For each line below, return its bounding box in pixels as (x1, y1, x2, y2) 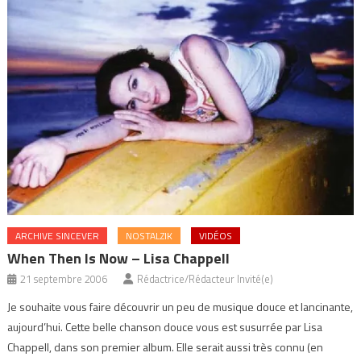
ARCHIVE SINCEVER (15, 228, 100, 244)
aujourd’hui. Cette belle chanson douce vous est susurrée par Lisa (7, 318, 323, 336)
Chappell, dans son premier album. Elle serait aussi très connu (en (7, 338, 324, 356)
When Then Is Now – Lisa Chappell (7, 247, 230, 270)
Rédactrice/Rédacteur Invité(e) (137, 271, 274, 288)
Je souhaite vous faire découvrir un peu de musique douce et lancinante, (7, 298, 354, 316)
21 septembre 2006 (20, 271, 108, 288)
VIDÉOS (199, 228, 233, 244)
